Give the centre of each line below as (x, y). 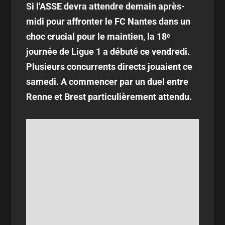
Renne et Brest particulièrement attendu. (109, 97)
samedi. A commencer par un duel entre (107, 82)
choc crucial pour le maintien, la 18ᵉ (98, 36)
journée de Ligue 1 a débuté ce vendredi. (108, 51)
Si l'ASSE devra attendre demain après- (106, 6)
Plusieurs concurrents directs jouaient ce (109, 67)
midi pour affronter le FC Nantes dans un (108, 21)
